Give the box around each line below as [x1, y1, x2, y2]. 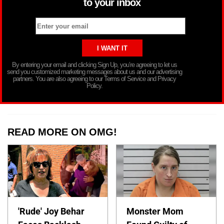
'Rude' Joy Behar [18, 206, 84, 217]
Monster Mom [126, 206, 184, 217]
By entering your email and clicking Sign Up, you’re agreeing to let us [12, 61, 177, 69]
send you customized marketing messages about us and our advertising [7, 68, 182, 76]
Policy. [86, 82, 102, 90]
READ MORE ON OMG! [7, 126, 117, 138]
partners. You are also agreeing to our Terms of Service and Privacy [13, 75, 176, 83]
